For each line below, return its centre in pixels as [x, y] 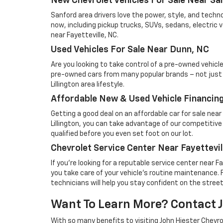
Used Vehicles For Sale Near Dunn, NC [130, 50]
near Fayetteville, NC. [85, 35]
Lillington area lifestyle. [88, 85]
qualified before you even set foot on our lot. [122, 134]
